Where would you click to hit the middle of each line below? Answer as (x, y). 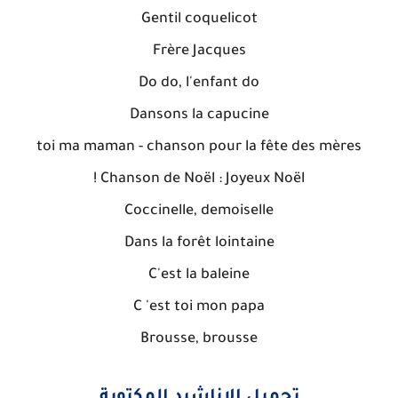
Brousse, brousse (199, 339)
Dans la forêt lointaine (199, 243)
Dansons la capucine (199, 115)
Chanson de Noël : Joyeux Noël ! (203, 179)
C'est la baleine (199, 275)
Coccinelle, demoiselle (199, 211)
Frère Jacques (199, 52)
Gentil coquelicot (199, 20)
